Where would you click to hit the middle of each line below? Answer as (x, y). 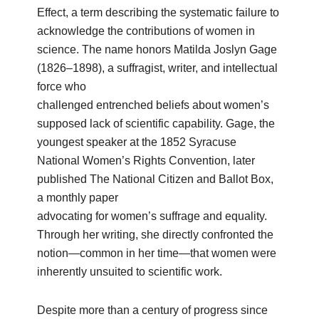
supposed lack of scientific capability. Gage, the (156, 124)
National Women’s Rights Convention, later (146, 161)
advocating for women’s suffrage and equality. (152, 216)
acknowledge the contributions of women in (146, 31)
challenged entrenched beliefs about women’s (153, 105)
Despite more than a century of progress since (153, 310)
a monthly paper (78, 198)
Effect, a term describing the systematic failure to (158, 12)
